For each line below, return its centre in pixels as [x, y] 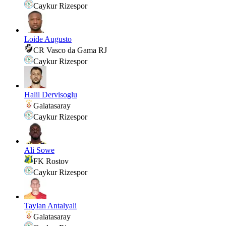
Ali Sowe [39, 150]
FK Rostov [51, 161]
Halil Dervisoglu [51, 95]
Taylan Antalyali [50, 206]
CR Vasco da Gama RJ [70, 50]
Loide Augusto [48, 39]
